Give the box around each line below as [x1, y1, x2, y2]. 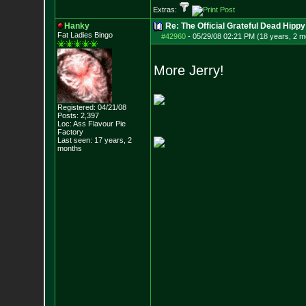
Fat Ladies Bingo [57, 31, 113, 39]
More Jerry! [153, 63, 224, 78]
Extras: [152, 5, 179, 14]
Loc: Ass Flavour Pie [57, 120, 126, 128]
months [57, 144, 82, 152]
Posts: [57, 111, 79, 120]
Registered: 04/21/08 [57, 103, 126, 111]
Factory [57, 128, 83, 136]
